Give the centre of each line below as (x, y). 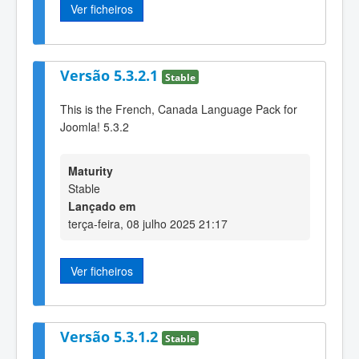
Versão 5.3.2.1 (111, 75)
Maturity (91, 170)
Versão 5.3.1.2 (111, 337)
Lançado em (102, 206)
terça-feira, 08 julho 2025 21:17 (148, 223)
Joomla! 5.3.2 (95, 127)
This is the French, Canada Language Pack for (179, 109)
